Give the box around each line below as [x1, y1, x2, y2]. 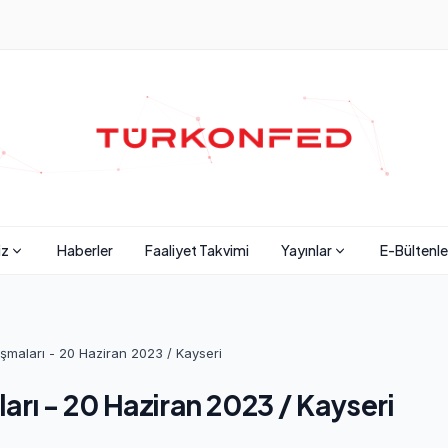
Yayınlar [280, 241, 332, 259]
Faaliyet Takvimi [144, 241, 249, 259]
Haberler [56, 241, 113, 259]
